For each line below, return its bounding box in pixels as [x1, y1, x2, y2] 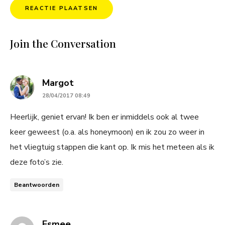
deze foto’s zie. [10, 156, 63, 168]
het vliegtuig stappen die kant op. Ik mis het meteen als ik [10, 141, 214, 153]
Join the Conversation [10, 36, 116, 50]
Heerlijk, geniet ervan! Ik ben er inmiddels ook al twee [10, 111, 199, 123]
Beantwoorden [14, 180, 59, 189]
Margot [42, 76, 74, 89]
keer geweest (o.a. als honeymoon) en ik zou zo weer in [10, 126, 204, 138]
